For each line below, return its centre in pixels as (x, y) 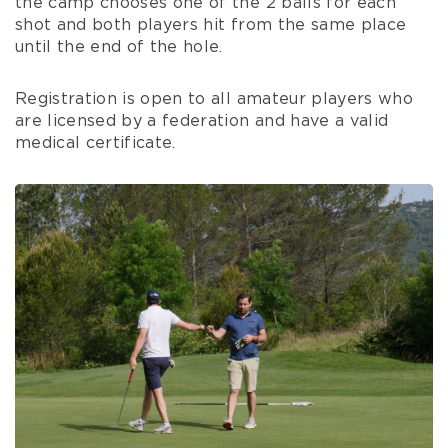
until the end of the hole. (119, 47)
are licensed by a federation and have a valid (202, 121)
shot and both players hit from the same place (211, 25)
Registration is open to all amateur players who (214, 99)
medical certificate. (95, 143)
